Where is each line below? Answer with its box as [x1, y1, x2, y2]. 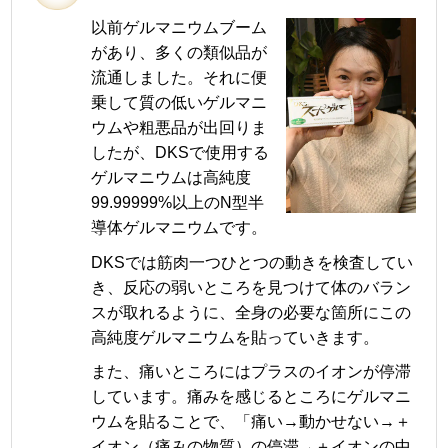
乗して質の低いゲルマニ [91, 94, 267, 112]
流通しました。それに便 [91, 69, 267, 87]
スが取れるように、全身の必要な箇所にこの [91, 303, 411, 321]
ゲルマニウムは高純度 [91, 169, 251, 187]
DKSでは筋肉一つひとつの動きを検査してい [91, 253, 413, 271]
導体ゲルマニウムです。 [91, 219, 267, 237]
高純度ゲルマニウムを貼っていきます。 [91, 328, 379, 346]
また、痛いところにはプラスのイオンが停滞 [91, 363, 411, 381]
